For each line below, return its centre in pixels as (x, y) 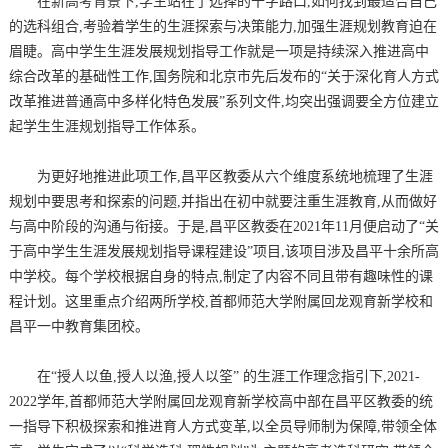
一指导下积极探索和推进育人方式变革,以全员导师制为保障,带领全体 (222, 426)
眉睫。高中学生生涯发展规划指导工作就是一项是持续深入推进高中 (218, 51)
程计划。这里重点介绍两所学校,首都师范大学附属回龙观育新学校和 (220, 301)
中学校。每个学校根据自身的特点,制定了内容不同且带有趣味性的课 (220, 276)
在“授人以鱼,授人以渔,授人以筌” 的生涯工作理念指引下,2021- (228, 376)
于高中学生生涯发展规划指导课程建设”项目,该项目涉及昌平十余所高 (223, 251)
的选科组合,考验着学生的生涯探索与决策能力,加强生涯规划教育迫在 (222, 26)
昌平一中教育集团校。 (78, 326)
